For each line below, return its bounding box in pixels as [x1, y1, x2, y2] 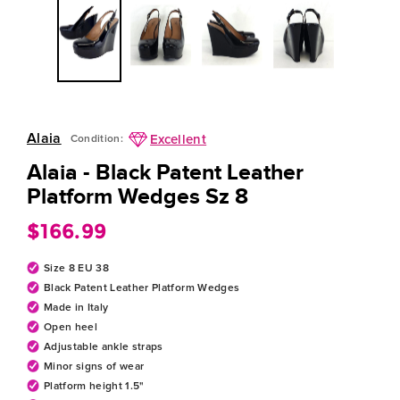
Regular [115, 224, 163, 239]
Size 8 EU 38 [44, 263, 110, 275]
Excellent [150, 133, 207, 147]
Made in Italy [44, 303, 109, 314]
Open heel [44, 322, 98, 334]
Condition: [70, 134, 124, 146]
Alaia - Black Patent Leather [27, 159, 304, 185]
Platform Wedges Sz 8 [27, 183, 248, 209]
